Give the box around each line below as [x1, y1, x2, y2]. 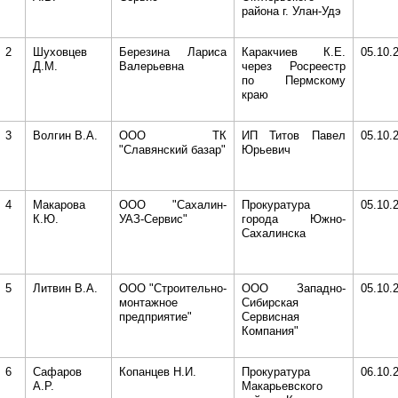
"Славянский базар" [118, 143, 226, 156]
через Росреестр [241, 60, 346, 73]
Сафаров [32, 365, 82, 378]
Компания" [241, 324, 298, 338]
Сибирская [241, 296, 298, 309]
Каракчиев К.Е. [241, 45, 346, 59]
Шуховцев [32, 45, 87, 59]
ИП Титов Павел [241, 129, 346, 142]
